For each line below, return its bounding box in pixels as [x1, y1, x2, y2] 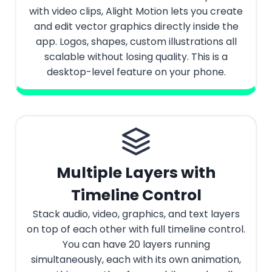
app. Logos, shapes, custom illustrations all [35, 35, 237, 49]
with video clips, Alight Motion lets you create [29, 4, 243, 19]
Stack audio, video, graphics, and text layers [32, 207, 240, 222]
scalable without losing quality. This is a [44, 50, 228, 64]
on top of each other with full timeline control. [27, 222, 245, 237]
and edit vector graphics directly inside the [33, 19, 239, 34]
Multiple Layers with [56, 162, 216, 184]
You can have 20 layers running [62, 237, 210, 252]
